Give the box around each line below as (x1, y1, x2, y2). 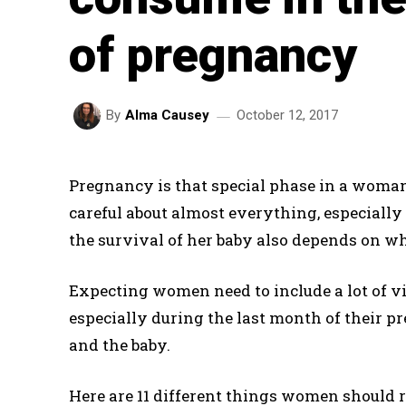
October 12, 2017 (237, 107, 338, 124)
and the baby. (69, 333, 170, 355)
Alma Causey (125, 107, 209, 124)
